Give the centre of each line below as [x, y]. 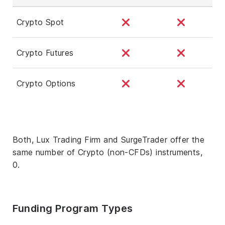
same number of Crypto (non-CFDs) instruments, [107, 152]
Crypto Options [46, 83]
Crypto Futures [45, 52]
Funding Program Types [73, 208]
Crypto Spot [40, 22]
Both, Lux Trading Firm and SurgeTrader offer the [109, 139]
